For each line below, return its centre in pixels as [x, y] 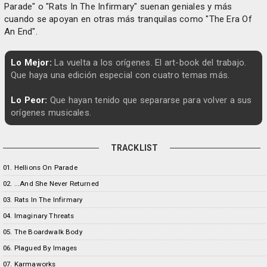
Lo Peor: [29, 100]
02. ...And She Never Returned [51, 184]
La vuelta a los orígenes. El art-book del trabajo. [149, 63]
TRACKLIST [134, 148]
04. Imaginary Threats [39, 216]
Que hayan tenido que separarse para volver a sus [150, 100]
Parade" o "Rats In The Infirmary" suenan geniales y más [118, 7]
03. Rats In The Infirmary [43, 200]
